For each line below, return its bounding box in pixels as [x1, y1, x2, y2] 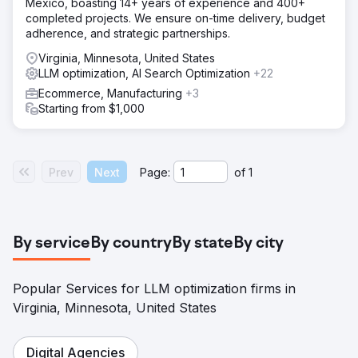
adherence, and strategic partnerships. [26, 26, 230, 40]
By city [233, 235, 284, 253]
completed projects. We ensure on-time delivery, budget [26, 11, 325, 25]
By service [13, 235, 90, 253]
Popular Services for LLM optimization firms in [13, 280, 296, 296]
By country [90, 235, 172, 253]
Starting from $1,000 [38, 101, 145, 115]
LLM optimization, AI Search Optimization [38, 66, 253, 80]
